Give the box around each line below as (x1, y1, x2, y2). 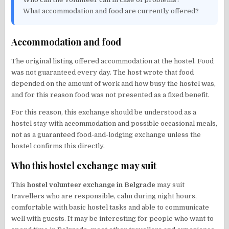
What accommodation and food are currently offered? (23, 7, 199, 15)
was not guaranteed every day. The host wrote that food (11, 68, 194, 76)
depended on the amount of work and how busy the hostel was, (11, 79, 216, 87)
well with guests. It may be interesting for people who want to (11, 214, 214, 222)
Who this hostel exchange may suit (11, 159, 157, 172)
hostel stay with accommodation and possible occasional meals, (11, 119, 218, 127)
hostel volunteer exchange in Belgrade (27, 180, 156, 189)
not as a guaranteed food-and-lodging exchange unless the (11, 130, 201, 139)
